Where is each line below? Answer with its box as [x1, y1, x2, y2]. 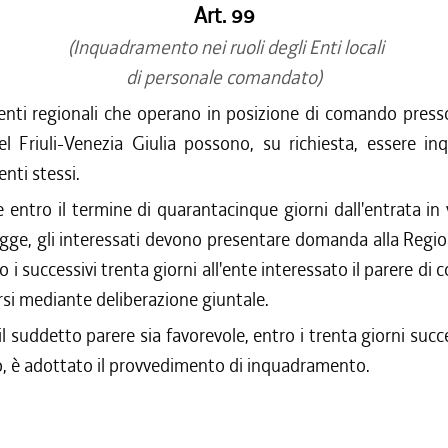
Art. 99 [193, 2, 255, 30]
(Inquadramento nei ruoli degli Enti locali [64, 35, 384, 60]
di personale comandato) [126, 65, 322, 90]
